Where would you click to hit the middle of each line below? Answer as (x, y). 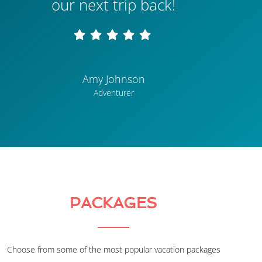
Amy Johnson (113, 79)
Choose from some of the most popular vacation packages (113, 250)
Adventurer (113, 93)
